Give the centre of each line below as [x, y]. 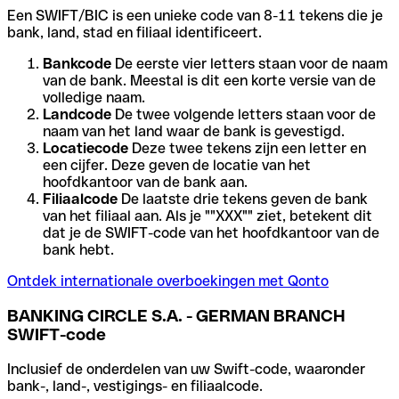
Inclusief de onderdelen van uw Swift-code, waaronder [186, 369]
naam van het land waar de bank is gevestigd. [194, 132]
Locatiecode [85, 149]
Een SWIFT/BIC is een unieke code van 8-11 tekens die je [195, 16]
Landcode [77, 115]
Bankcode [77, 64]
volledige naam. [94, 98]
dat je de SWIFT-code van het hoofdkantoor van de [211, 233]
